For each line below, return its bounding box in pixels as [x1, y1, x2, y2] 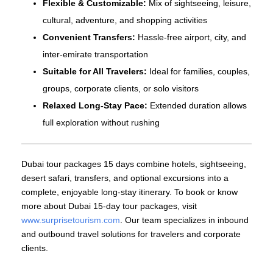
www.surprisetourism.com [21, 215, 120, 225]
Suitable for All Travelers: [43, 66, 147, 77]
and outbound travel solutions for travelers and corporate [21, 229, 241, 239]
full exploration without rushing [43, 118, 160, 128]
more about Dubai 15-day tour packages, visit [21, 201, 197, 211]
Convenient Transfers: [43, 32, 135, 43]
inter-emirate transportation [43, 49, 148, 60]
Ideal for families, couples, [147, 66, 250, 77]
